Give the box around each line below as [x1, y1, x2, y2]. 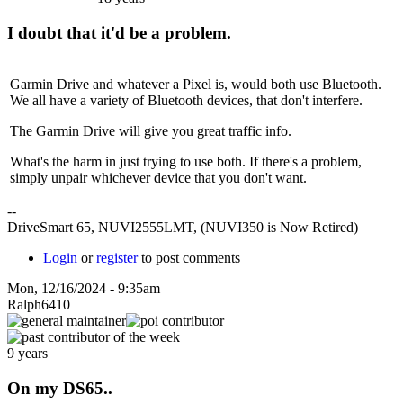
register [96, 250, 138, 266]
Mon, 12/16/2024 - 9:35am [7, 281, 160, 297]
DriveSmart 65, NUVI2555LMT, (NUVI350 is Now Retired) [7, 219, 358, 236]
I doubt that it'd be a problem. [7, 22, 231, 42]
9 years [7, 345, 48, 362]
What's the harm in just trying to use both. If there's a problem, [10, 154, 362, 170]
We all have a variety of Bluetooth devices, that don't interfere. [10, 93, 363, 109]
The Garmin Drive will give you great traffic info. [10, 123, 291, 139]
